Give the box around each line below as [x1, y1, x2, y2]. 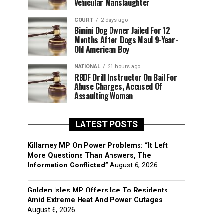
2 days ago [101, 17, 128, 23]
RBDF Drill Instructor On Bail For [74, 71, 177, 83]
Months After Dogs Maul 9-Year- [74, 34, 178, 46]
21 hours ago [108, 63, 140, 70]
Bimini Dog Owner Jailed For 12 [74, 25, 170, 36]
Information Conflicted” [27, 161, 108, 169]
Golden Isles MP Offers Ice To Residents [27, 186, 168, 194]
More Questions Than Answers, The [27, 151, 151, 160]
